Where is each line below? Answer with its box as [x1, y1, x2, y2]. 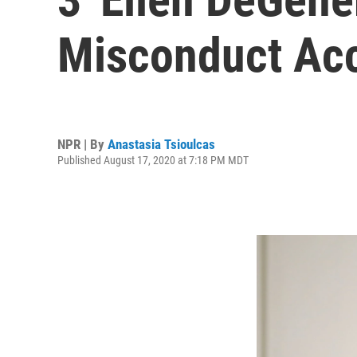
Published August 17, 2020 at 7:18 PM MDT [57, 153, 249, 167]
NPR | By [57, 135, 108, 152]
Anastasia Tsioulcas [108, 135, 215, 152]
